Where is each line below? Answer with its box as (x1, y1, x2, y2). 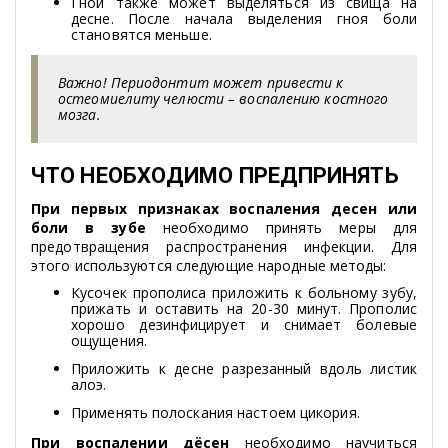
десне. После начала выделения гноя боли (71, 9, 417, 29)
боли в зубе (31, 218, 146, 238)
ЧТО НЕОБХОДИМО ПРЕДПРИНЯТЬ (31, 163, 399, 189)
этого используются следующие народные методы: (31, 256, 387, 276)
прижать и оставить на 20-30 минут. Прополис (71, 299, 417, 319)
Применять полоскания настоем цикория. (71, 403, 360, 423)
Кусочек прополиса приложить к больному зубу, (71, 283, 417, 303)
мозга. (58, 105, 101, 125)
